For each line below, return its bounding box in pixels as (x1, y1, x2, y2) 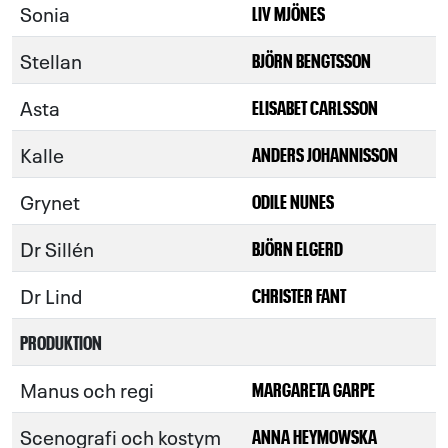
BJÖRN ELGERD (252, 235, 343, 260)
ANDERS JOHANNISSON (252, 141, 398, 166)
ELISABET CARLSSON (252, 94, 378, 119)
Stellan (20, 46, 82, 74)
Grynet (20, 187, 80, 215)
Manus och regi (20, 375, 154, 403)
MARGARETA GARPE (252, 376, 375, 401)
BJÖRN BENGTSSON (252, 47, 371, 72)
